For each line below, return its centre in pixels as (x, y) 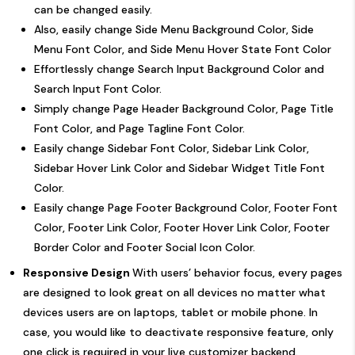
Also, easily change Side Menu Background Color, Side (174, 29)
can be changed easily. (93, 9)
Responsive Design (78, 272)
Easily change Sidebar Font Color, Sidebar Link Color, (172, 148)
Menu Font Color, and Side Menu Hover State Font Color (183, 49)
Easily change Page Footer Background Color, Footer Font (186, 207)
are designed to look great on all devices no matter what (174, 292)
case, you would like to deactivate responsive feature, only (178, 332)
